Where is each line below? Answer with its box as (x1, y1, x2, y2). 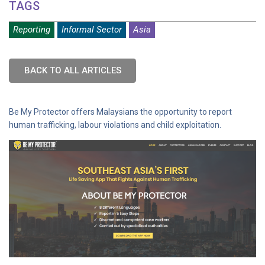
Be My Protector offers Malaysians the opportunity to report (9, 107, 232, 117)
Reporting (13, 24, 50, 35)
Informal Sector (62, 24, 122, 35)
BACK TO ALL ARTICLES (24, 65, 121, 76)
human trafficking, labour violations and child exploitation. (9, 120, 221, 130)
